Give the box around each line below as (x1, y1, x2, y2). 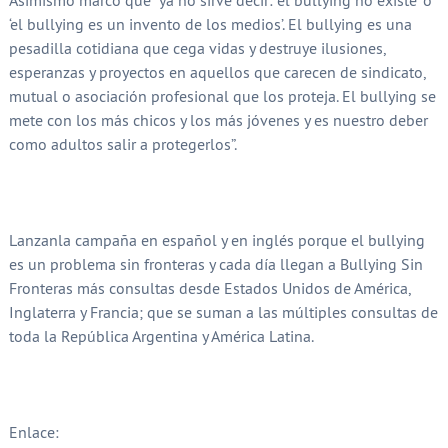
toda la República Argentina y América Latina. (8, 325, 314, 346)
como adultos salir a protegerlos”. (8, 133, 237, 154)
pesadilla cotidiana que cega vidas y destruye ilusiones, (8, 37, 385, 58)
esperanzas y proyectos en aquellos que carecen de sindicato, (8, 61, 425, 82)
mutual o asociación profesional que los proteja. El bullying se (8, 85, 436, 106)
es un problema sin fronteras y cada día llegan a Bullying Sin (8, 253, 423, 274)
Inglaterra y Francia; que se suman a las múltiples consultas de (8, 301, 438, 322)
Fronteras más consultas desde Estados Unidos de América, (8, 277, 410, 298)
